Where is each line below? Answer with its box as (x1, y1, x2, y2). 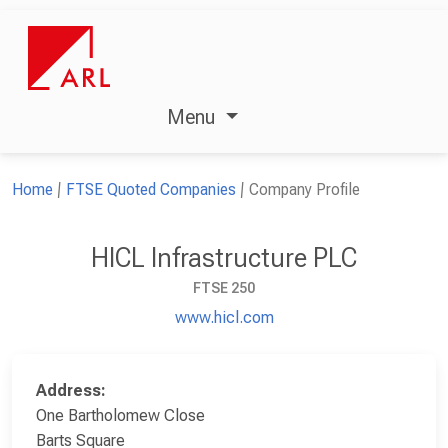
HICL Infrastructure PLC (91, 241, 357, 274)
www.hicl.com (174, 307, 274, 327)
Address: (36, 380, 106, 400)
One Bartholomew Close (36, 405, 205, 425)
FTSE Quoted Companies (66, 179, 236, 199)
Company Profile (249, 179, 360, 199)
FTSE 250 (193, 279, 255, 296)
